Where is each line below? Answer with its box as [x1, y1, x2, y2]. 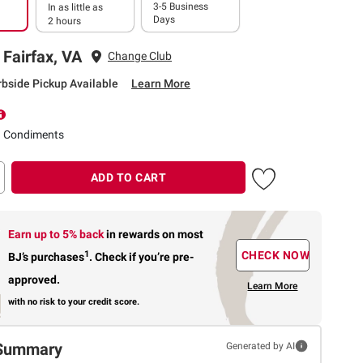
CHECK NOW [241, 249, 310, 263]
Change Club [108, 49, 172, 63]
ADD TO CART [90, 170, 167, 184]
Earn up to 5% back [8, 227, 107, 241]
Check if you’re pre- [92, 250, 194, 263]
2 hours [48, 15, 81, 27]
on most [162, 227, 204, 241]
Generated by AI [225, 340, 295, 352]
